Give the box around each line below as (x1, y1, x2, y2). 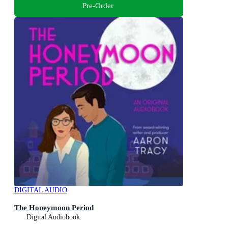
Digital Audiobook (26, 213, 80, 221)
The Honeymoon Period (14, 203, 94, 212)
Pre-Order (82, 1, 113, 10)
